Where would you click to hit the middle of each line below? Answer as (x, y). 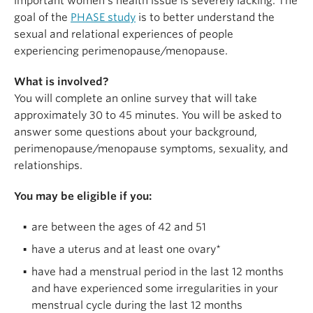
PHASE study (103, 18)
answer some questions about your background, (136, 132)
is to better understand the (205, 18)
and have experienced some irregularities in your (155, 289)
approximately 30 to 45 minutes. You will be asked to (148, 116)
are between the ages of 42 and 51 (119, 227)
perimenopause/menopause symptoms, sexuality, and (151, 149)
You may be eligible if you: (83, 197)
